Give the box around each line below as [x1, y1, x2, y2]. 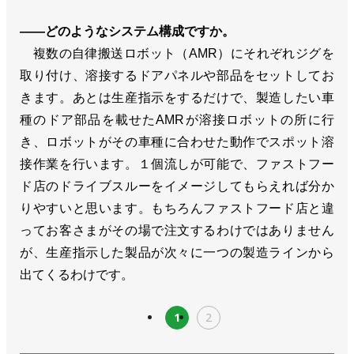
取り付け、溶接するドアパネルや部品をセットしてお [20, 69, 334, 83]
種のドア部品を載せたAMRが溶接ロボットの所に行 [20, 113, 334, 127]
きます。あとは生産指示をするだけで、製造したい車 [20, 91, 334, 105]
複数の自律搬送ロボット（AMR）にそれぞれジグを [20, 47, 334, 61]
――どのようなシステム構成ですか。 [20, 24, 235, 39]
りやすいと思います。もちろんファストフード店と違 [20, 201, 334, 216]
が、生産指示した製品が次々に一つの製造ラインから [20, 246, 334, 260]
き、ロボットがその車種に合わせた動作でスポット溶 [20, 135, 334, 149]
